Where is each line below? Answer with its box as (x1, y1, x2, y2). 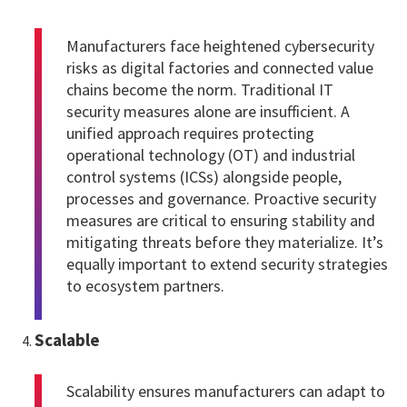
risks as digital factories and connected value (66, 56, 373, 78)
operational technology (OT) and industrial (66, 144, 355, 165)
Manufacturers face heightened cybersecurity (66, 35, 374, 56)
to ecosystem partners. (66, 274, 224, 296)
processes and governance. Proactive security (66, 187, 376, 209)
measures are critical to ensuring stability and (66, 209, 375, 231)
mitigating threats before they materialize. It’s (66, 231, 383, 253)
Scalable (35, 328, 100, 351)
